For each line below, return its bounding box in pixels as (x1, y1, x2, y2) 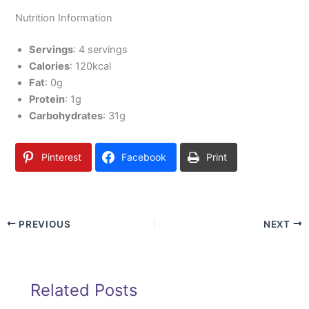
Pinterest (41, 151, 82, 163)
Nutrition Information (15, 12, 113, 25)
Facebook (121, 151, 167, 163)
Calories (29, 60, 70, 73)
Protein (29, 93, 66, 106)
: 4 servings (73, 43, 128, 57)
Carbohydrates (29, 110, 103, 123)
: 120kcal (70, 60, 112, 73)
